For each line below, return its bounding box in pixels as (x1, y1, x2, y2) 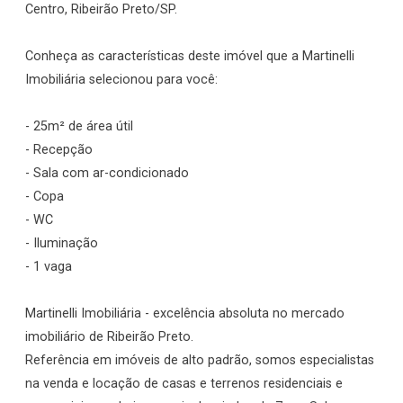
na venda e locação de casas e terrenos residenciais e (25, 376, 343, 391)
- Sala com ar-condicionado (25, 166, 189, 181)
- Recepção (25, 142, 93, 157)
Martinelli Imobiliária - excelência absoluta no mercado (25, 306, 345, 321)
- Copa (25, 189, 64, 204)
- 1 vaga (25, 259, 72, 274)
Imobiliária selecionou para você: (25, 72, 218, 87)
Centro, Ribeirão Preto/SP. (25, 2, 177, 17)
